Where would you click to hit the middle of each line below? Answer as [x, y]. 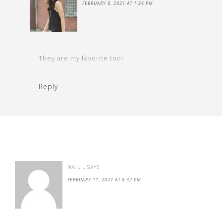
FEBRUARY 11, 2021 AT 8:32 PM [104, 180]
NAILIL [76, 167]
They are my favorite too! [81, 58]
